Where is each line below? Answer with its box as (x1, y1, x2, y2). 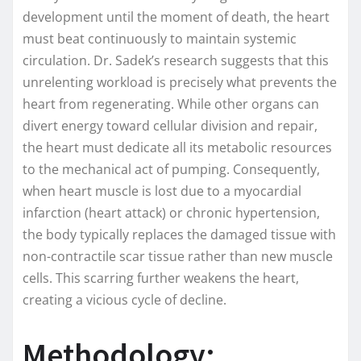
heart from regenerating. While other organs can (23, 95, 319, 114)
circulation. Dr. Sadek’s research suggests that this (23, 52, 329, 70)
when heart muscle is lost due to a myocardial (23, 182, 301, 201)
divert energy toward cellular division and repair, (23, 117, 317, 135)
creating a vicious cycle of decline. (23, 291, 226, 309)
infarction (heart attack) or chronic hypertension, (23, 204, 320, 222)
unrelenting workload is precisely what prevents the (23, 73, 337, 92)
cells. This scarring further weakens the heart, (23, 269, 299, 288)
